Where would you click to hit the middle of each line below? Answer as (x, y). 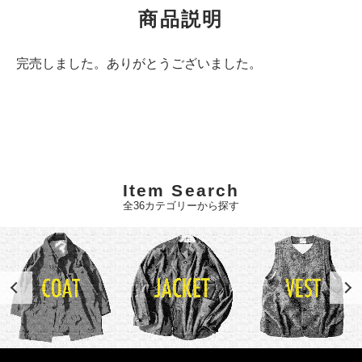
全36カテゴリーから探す (181, 206)
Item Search (181, 190)
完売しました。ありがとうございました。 (139, 63)
